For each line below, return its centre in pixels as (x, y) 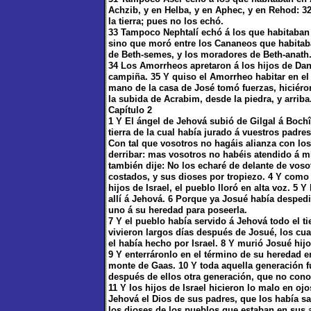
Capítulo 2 (130, 110)
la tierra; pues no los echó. (166, 21)
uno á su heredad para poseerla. (178, 210)
